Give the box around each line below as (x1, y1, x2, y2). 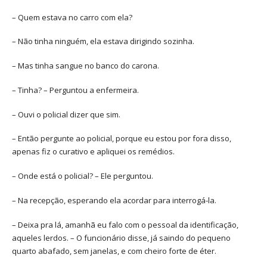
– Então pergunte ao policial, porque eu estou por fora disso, (12, 133, 231, 144)
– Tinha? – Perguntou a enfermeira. (12, 84, 139, 95)
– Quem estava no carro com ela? (12, 11, 132, 23)
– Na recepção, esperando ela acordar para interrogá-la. (12, 194, 216, 206)
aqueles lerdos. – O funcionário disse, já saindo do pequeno (12, 232, 231, 243)
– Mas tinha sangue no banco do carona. (12, 60, 159, 72)
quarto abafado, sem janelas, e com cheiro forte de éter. (12, 245, 216, 256)
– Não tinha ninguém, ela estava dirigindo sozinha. (12, 36, 194, 47)
